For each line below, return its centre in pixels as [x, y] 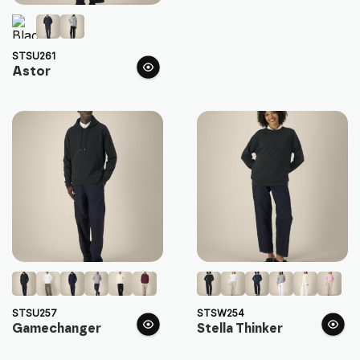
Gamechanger [57, 329]
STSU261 [34, 56]
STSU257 [35, 313]
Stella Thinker [239, 329]
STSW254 [220, 313]
